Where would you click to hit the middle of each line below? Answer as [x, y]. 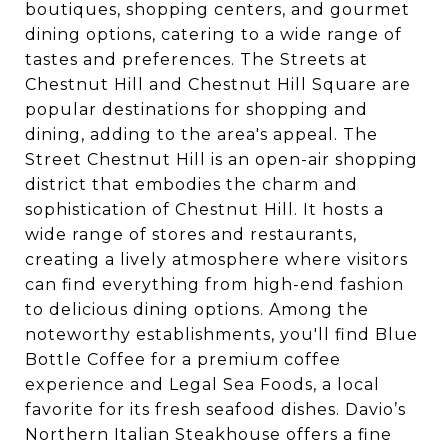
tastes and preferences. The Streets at [196, 59]
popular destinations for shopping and [196, 109]
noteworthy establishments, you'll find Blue [221, 334]
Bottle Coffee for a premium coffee [183, 359]
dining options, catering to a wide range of [213, 34]
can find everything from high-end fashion [214, 284]
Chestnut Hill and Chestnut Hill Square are [218, 84]
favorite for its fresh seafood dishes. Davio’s [215, 409]
